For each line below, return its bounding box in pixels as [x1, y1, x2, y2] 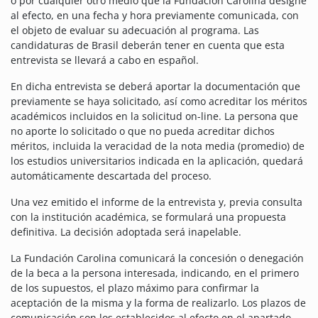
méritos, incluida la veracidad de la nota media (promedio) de [11, 139, 305, 153]
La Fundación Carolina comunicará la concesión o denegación [11, 251, 304, 265]
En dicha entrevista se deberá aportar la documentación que [11, 79, 300, 94]
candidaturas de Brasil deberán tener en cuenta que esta [11, 38, 285, 53]
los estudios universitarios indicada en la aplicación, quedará [11, 154, 303, 168]
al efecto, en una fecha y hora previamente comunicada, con [11, 9, 299, 23]
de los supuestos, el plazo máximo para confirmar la [11, 281, 259, 295]
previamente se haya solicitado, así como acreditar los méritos [11, 94, 307, 109]
